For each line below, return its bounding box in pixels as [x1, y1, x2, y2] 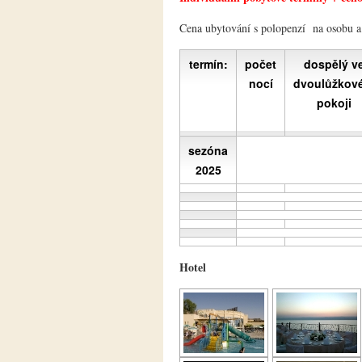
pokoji [316, 95, 351, 112]
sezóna [188, 142, 228, 159]
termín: [188, 56, 228, 73]
